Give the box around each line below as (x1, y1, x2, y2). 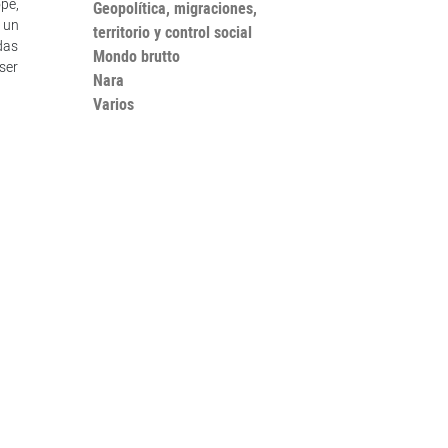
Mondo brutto (92, 45, 180, 67)
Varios (92, 93, 134, 115)
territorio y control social (92, 21, 252, 43)
